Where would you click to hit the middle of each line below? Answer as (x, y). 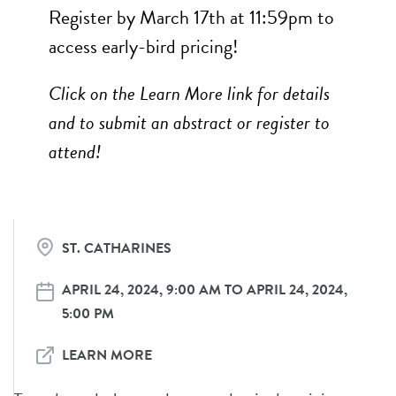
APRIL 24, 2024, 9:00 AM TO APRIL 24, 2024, (205, 290)
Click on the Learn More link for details (189, 93)
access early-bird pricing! (144, 46)
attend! (75, 152)
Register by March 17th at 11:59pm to (191, 17)
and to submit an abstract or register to (189, 122)
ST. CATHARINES (117, 248)
